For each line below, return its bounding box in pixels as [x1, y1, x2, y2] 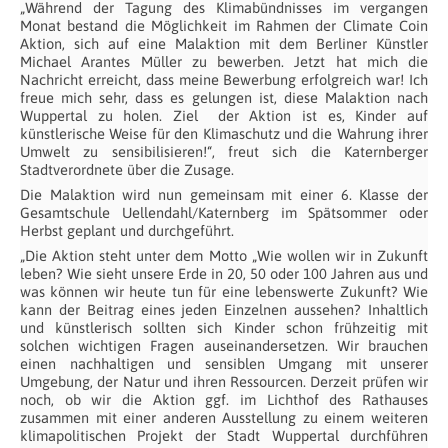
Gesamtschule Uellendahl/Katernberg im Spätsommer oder [20, 203, 428, 221]
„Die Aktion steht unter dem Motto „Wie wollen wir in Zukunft [20, 246, 428, 264]
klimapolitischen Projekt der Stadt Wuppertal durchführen [20, 426, 428, 444]
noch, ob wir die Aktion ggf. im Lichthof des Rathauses [20, 390, 428, 408]
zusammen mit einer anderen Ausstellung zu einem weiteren [20, 408, 428, 426]
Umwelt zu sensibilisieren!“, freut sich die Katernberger [20, 143, 428, 161]
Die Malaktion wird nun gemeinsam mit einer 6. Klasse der [20, 185, 428, 203]
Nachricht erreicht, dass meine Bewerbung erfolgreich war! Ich [20, 71, 428, 89]
